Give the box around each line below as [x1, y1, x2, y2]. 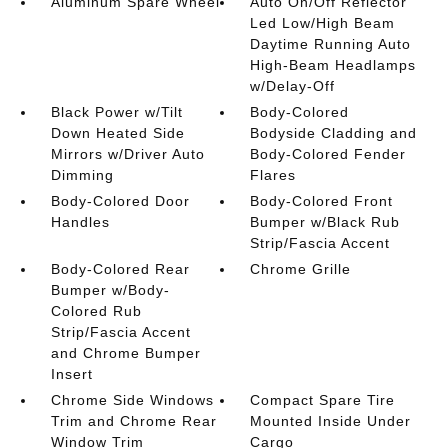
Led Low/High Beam [250, 14, 396, 31]
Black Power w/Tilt [50, 103, 183, 120]
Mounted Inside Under [250, 412, 412, 429]
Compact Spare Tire [250, 391, 396, 408]
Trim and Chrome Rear [50, 412, 217, 429]
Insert [50, 365, 93, 382]
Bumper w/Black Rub [250, 213, 401, 230]
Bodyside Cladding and [250, 124, 418, 141]
